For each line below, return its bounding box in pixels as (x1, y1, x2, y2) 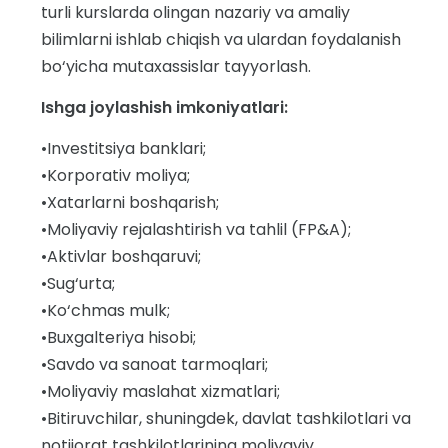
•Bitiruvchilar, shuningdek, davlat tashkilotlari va (41, 407, 411, 430)
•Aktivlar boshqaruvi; (41, 245, 201, 268)
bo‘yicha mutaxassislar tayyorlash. (41, 55, 311, 78)
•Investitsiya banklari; (41, 137, 206, 160)
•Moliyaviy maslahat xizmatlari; (41, 380, 280, 403)
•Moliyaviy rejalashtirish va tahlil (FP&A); (41, 218, 351, 241)
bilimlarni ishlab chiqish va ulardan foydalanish (41, 28, 401, 51)
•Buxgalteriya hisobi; (41, 326, 196, 349)
